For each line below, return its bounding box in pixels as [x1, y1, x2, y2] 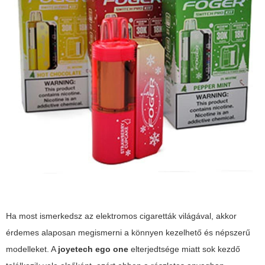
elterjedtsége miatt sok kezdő [128, 244, 240, 254]
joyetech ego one [58, 244, 128, 254]
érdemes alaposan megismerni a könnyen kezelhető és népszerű [6, 228, 250, 238]
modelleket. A [6, 244, 58, 254]
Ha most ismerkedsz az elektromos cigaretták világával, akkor [6, 211, 237, 221]
